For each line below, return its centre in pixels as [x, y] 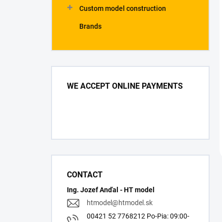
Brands [90, 26]
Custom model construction [123, 8]
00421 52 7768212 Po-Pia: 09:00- [138, 216]
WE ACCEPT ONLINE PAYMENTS [125, 86]
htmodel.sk [136, 203]
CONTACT [85, 175]
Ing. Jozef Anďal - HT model [111, 190]
